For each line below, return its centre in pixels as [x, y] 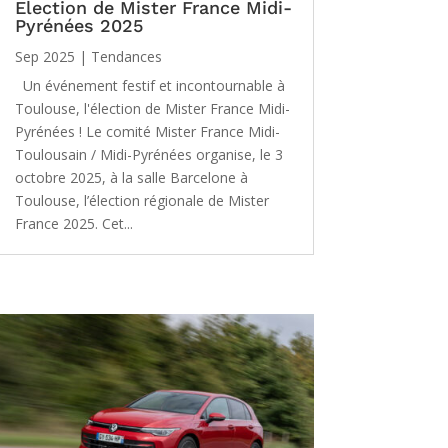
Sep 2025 [44, 56]
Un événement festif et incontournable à [149, 85]
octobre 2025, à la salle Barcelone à [131, 177]
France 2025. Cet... [73, 223]
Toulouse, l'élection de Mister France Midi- [152, 108]
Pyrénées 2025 [78, 25]
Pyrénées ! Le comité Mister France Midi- [147, 131]
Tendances [126, 56]
